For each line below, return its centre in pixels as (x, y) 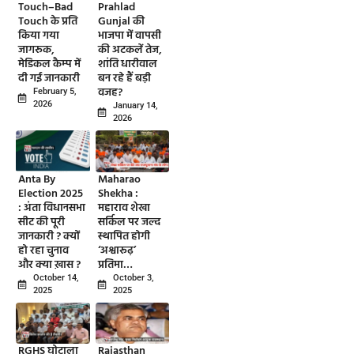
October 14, (56, 277)
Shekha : (118, 194)
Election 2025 (51, 194)
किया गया (39, 36)
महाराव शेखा (124, 208)
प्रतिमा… (115, 265)
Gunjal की (121, 22)
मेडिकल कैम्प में (49, 65)
